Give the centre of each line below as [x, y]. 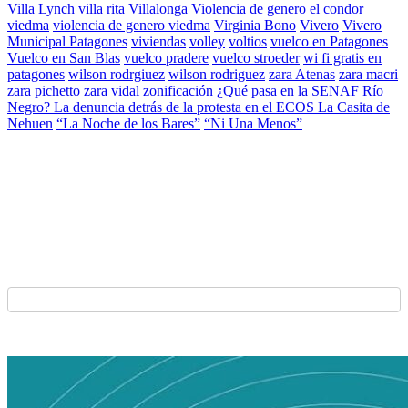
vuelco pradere [166, 58]
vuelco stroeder [256, 58]
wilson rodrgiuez [117, 75]
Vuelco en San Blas [64, 58]
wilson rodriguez [217, 75]
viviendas [158, 42]
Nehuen [30, 124]
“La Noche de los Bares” [128, 124]
